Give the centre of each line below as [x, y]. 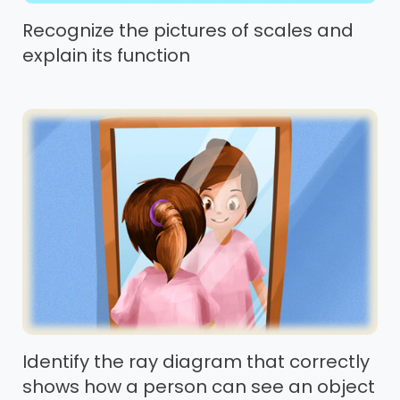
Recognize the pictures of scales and [188, 31]
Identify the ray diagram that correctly [196, 362]
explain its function [106, 56]
